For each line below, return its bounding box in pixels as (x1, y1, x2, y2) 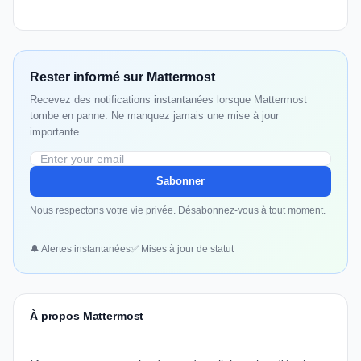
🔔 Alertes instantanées (30, 243, 131, 255)
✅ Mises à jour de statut (131, 243, 234, 255)
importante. (30, 126, 82, 139)
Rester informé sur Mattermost (30, 70, 215, 85)
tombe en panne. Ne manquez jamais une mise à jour (30, 110, 279, 122)
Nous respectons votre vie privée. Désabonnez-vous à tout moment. (30, 205, 326, 217)
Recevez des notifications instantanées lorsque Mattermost (30, 93, 307, 106)
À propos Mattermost (30, 309, 144, 323)
